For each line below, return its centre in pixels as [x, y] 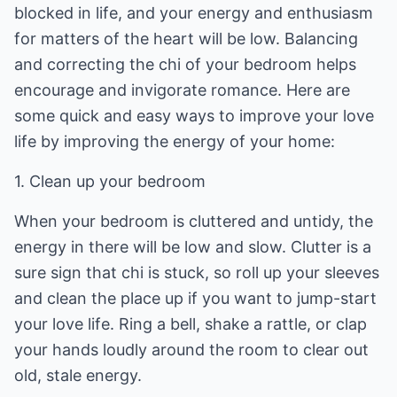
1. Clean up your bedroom [110, 181]
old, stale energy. [78, 375]
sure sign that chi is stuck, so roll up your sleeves [197, 272]
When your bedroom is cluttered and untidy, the [194, 221]
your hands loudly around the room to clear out [191, 350]
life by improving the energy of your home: [175, 141]
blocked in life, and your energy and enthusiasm [194, 13]
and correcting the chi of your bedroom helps [185, 64]
